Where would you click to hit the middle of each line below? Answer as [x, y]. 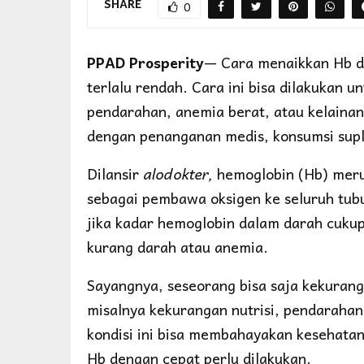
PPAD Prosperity [145, 62]
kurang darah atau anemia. [178, 246]
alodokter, [178, 173]
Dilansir [115, 173]
